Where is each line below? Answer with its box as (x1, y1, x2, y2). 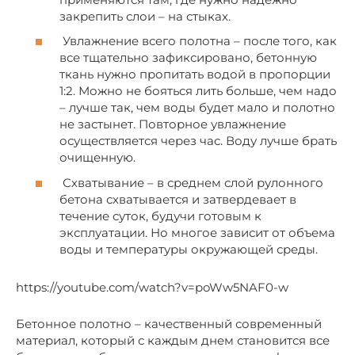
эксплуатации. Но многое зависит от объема (59, 224, 335, 240)
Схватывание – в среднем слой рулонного (59, 174, 323, 190)
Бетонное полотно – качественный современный (16, 315, 322, 331)
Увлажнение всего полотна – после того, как (59, 33, 337, 49)
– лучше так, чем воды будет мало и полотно (59, 100, 335, 116)
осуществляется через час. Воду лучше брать (59, 133, 337, 149)
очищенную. (59, 150, 136, 166)
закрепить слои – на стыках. (59, 8, 231, 24)
